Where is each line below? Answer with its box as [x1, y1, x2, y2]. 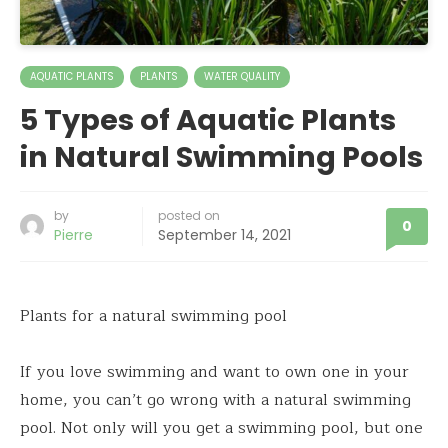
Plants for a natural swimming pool [20, 302, 287, 329]
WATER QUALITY [204, 68, 280, 84]
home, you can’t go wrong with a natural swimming [20, 386, 411, 413]
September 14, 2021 [158, 224, 291, 245]
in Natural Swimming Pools [20, 136, 423, 177]
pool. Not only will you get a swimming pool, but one [20, 414, 423, 441]
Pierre [54, 224, 93, 245]
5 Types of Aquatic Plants [20, 99, 396, 140]
